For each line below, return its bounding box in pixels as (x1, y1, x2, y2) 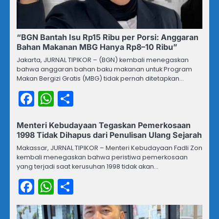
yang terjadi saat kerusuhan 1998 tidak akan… (17, 162, 158, 172)
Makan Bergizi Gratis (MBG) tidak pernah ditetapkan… (17, 74, 184, 84)
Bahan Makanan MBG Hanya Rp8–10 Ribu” (17, 42, 177, 52)
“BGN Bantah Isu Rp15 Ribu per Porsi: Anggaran (17, 32, 198, 43)
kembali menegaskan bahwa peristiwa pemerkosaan (17, 153, 188, 162)
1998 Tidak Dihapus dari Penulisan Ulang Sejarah (17, 130, 202, 140)
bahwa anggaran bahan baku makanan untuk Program (17, 65, 192, 74)
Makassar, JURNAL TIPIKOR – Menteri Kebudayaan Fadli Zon (17, 143, 202, 153)
